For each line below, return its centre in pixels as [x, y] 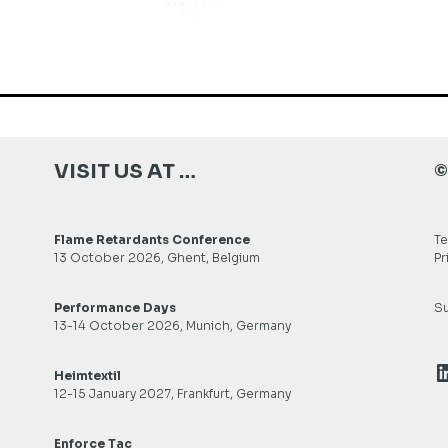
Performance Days [114, 307]
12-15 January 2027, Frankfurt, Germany [172, 393]
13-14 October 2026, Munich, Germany [172, 325]
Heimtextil [87, 375]
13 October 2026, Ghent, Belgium [156, 257]
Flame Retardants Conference [151, 239]
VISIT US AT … [124, 171]
